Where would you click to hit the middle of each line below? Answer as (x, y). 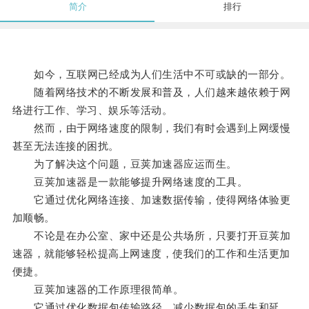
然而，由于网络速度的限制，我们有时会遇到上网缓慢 (151, 128)
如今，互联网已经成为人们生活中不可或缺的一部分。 (151, 74)
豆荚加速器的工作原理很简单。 (98, 290)
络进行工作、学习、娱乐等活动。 (92, 110)
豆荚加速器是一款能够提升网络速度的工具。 (130, 182)
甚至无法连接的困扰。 (66, 146)
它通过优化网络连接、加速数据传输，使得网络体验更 (151, 200)
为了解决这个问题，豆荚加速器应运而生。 (124, 164)
